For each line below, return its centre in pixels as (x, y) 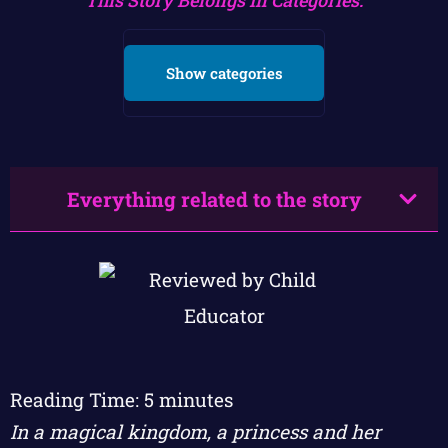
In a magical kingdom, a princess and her (195, 431)
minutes (196, 399)
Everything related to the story (214, 198)
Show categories (224, 72)
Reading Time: (77, 399)
